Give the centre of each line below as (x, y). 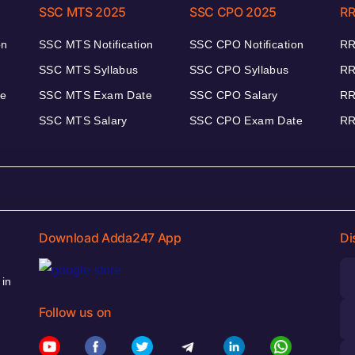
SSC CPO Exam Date (246, 120)
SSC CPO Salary (234, 95)
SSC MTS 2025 (83, 11)
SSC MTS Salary (83, 120)
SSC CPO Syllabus (239, 69)
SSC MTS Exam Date (96, 95)
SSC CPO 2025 (233, 11)
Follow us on (76, 313)
